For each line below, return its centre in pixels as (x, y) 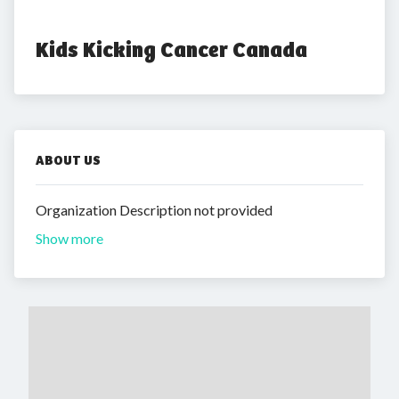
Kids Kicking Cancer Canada (171, 50)
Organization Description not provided (154, 210)
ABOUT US (68, 160)
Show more (69, 238)
